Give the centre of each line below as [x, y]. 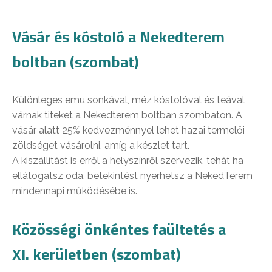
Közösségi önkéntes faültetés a [119, 229]
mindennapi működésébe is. [75, 191]
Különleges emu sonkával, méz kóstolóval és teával [128, 100]
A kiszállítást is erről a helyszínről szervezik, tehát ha [128, 160]
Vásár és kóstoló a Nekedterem [118, 36]
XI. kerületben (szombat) [97, 254]
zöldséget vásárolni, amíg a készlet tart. [101, 145]
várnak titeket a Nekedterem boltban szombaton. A [127, 115]
